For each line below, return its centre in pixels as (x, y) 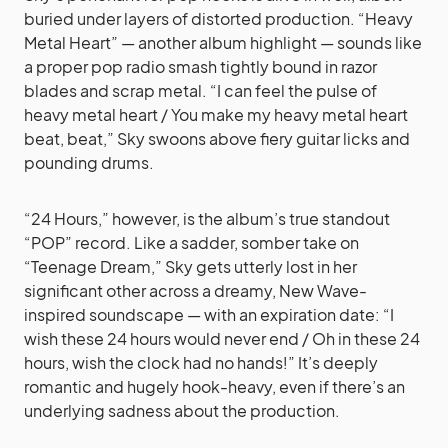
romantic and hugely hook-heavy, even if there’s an (214, 386)
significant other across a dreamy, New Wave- (195, 290)
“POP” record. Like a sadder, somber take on (191, 242)
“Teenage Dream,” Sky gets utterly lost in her (190, 266)
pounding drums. (89, 162)
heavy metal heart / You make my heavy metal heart (216, 114)
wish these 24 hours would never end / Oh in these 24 (222, 338)
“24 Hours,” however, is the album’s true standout (207, 218)
